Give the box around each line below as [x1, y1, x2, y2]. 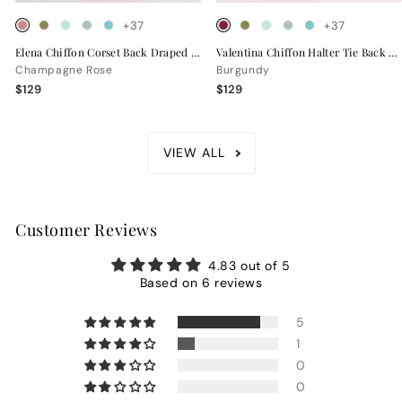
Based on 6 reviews [139, 274, 263, 291]
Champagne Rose [15, 62, 113, 77]
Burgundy [216, 62, 270, 77]
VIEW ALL [162, 144, 225, 161]
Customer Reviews [15, 218, 158, 240]
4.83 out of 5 [207, 257, 291, 274]
